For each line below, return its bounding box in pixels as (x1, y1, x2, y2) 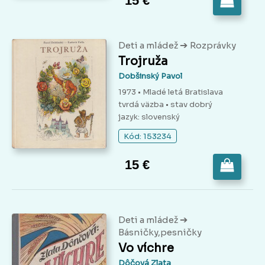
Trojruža (118, 54, 168, 69)
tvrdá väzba (118, 99, 166, 110)
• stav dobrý (166, 99, 212, 110)
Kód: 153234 (124, 131, 172, 142)
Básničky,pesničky (118, 227, 202, 238)
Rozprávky (190, 40, 236, 51)
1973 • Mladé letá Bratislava (118, 87, 223, 98)
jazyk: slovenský (118, 112, 180, 122)
